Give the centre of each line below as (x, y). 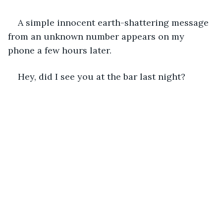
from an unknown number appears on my (97, 36)
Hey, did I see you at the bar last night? (103, 76)
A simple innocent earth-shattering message (114, 22)
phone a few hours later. (61, 50)
